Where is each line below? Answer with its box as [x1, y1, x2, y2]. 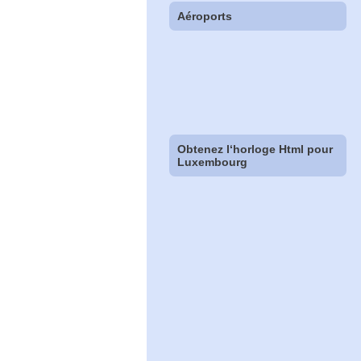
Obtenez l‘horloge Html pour [177, 142, 334, 156]
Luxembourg [177, 155, 248, 168]
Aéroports [177, 9, 233, 23]
